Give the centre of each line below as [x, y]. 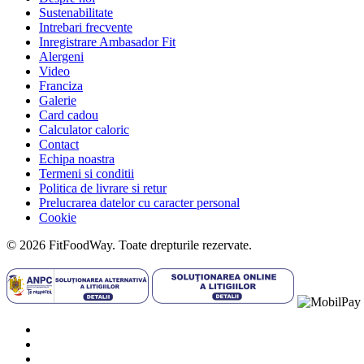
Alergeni [61, 56]
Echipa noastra [77, 158]
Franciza [61, 85]
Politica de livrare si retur [103, 188]
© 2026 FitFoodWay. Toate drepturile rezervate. [129, 245]
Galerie [58, 100]
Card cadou [69, 115]
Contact [59, 144]
